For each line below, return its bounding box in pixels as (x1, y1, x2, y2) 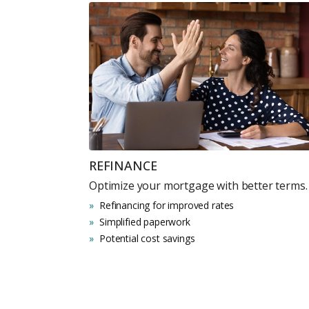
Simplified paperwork (99, 215, 190, 228)
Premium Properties (199, 263, 281, 276)
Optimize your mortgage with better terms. (89, 177, 308, 193)
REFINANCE (89, 157, 157, 174)
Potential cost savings (99, 231, 195, 245)
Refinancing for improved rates (99, 198, 235, 212)
